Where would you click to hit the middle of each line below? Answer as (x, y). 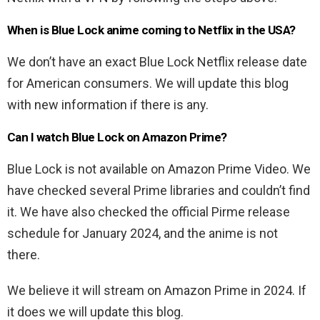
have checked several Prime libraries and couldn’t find (159, 191)
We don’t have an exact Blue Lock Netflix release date (157, 62)
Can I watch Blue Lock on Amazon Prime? (117, 137)
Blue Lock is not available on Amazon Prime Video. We (159, 169)
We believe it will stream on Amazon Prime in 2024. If (157, 291)
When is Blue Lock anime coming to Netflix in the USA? (151, 30)
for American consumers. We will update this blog (148, 84)
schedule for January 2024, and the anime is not (142, 234)
